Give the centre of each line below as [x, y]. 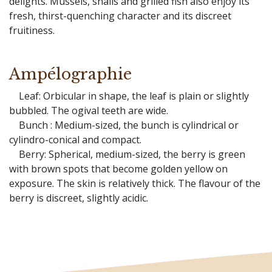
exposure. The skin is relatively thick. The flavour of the [135, 183]
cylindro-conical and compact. [75, 140]
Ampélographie [70, 74]
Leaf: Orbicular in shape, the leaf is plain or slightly [129, 96]
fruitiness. [32, 30]
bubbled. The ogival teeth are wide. [89, 110]
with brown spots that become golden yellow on [118, 169]
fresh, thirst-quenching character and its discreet [120, 16]
